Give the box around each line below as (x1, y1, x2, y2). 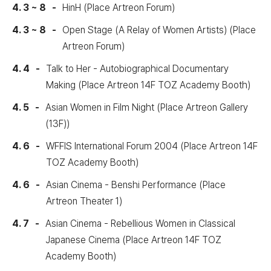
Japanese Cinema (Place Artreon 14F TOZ (45, 234, 221, 246)
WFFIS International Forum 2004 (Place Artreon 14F (46, 140, 258, 152)
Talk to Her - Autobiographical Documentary (46, 63, 229, 74)
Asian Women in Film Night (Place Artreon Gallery (45, 102, 248, 113)
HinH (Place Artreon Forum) (62, 2, 175, 13)
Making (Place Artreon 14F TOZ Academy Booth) (46, 79, 250, 91)
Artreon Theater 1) (46, 195, 122, 207)
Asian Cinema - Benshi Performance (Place (46, 179, 226, 191)
